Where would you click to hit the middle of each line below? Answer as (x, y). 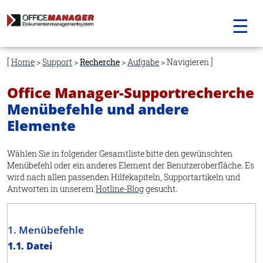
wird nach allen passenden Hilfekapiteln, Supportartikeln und (124, 177)
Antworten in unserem (51, 189)
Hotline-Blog (120, 189)
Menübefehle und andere (98, 109)
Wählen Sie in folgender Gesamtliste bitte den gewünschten (120, 154)
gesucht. (161, 189)
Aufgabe (143, 62)
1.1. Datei (30, 246)
